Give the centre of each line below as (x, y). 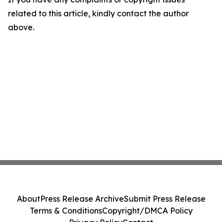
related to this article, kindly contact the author (98, 13)
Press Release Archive (82, 199)
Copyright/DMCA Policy (147, 211)
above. (21, 27)
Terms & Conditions (66, 211)
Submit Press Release (165, 199)
